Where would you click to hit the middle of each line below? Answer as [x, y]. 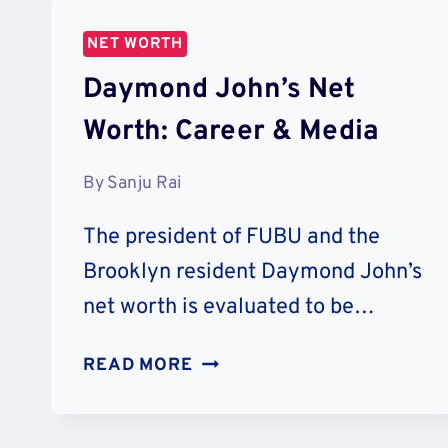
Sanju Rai [144, 184]
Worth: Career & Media [231, 131]
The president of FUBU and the [231, 238]
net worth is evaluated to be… [229, 308]
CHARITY [233, 73]
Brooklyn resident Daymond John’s [252, 273]
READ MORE [138, 366]
